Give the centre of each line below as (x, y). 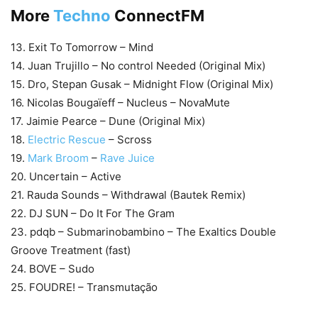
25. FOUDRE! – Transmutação (84, 287)
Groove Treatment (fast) (71, 251)
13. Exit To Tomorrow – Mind (82, 48)
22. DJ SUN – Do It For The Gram (93, 214)
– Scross (130, 140)
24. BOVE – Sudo (53, 269)
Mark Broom (58, 158)
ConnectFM (158, 16)
